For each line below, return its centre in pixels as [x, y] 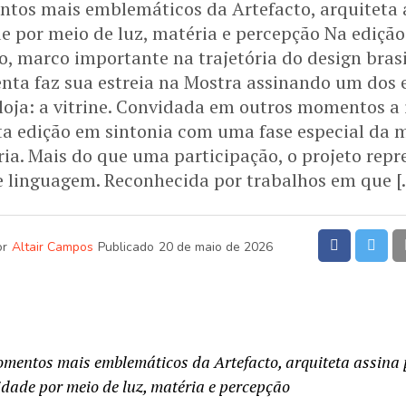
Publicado [126, 247]
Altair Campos [53, 247]
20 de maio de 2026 [216, 247]
